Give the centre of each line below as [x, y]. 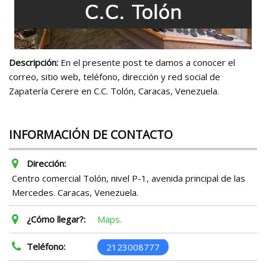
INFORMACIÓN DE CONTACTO [91, 134]
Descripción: [34, 62]
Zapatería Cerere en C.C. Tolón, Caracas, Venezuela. [114, 91]
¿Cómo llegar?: [56, 219]
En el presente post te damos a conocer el [148, 62]
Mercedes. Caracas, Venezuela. [75, 192]
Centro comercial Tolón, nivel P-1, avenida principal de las [129, 178]
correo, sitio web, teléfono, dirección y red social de [115, 77]
